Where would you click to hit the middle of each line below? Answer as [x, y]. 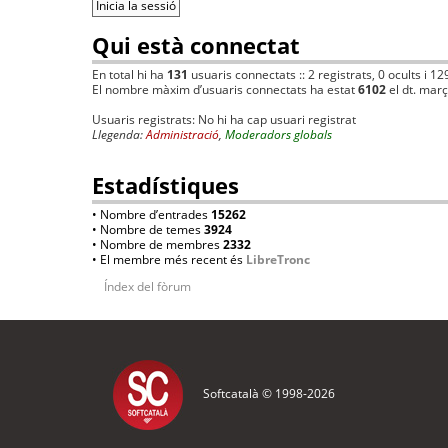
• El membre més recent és [169, 260]
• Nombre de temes [148, 230]
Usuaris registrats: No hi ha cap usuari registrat [224, 120]
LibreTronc [278, 260]
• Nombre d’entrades [151, 215]
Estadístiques [165, 185]
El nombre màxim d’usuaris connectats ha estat [225, 90]
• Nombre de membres [157, 245]
